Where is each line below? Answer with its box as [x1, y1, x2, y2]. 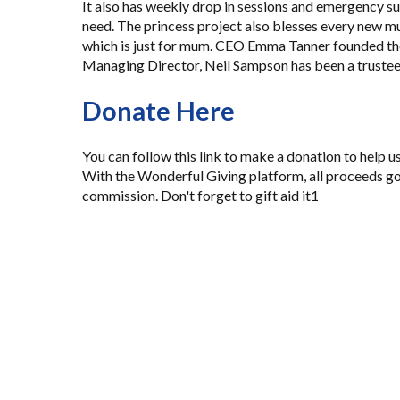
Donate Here [82, 96, 235, 126]
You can [82, 147, 132, 164]
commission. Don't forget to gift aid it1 [82, 187, 319, 204]
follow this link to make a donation [132, 147, 341, 164]
